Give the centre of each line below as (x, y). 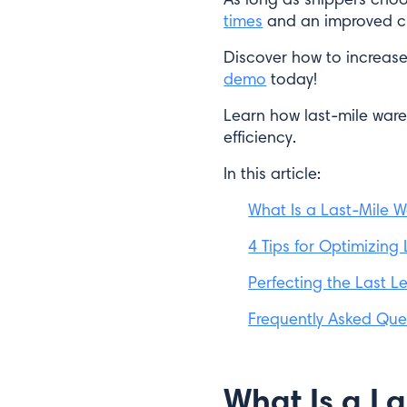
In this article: (273, 174)
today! (292, 79)
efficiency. (260, 137)
